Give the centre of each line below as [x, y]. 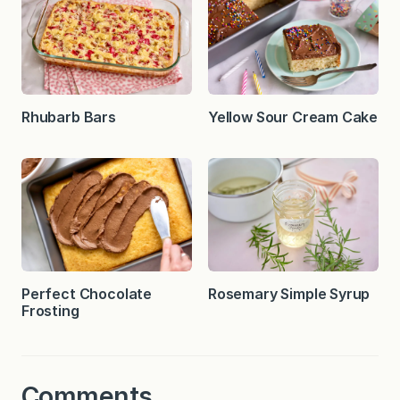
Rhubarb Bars [69, 117]
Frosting [50, 311]
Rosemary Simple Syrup [289, 294]
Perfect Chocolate [87, 294]
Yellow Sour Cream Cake [293, 117]
